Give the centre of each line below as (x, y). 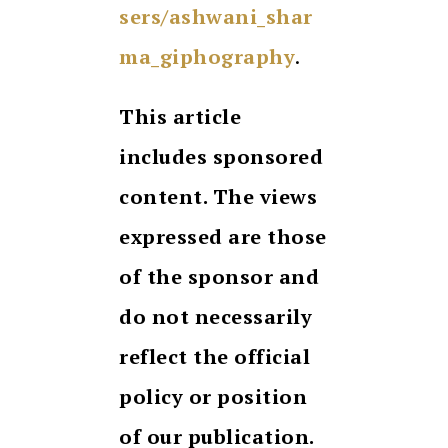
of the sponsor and (219, 277)
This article (180, 117)
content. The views (218, 197)
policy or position (213, 397)
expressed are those (223, 237)
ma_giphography (207, 57)
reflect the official (214, 357)
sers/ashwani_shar (216, 17)
